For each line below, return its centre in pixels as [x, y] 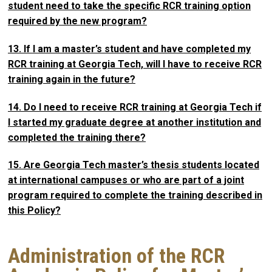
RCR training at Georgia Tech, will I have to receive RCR [135, 64]
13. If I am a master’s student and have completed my [129, 49]
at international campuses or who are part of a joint [126, 180]
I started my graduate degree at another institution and [134, 122]
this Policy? [34, 211]
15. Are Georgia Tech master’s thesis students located [134, 165]
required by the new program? [77, 21]
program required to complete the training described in [135, 195]
